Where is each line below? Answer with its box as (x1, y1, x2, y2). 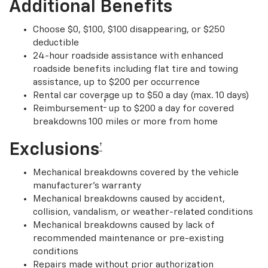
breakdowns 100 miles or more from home (33, 117, 218, 127)
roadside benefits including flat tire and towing (33, 65, 238, 74)
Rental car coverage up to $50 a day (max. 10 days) (33, 91, 249, 100)
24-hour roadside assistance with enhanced (33, 51, 223, 61)
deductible (33, 38, 79, 48)
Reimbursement (33, 104, 103, 114)
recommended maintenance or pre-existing (33, 234, 224, 243)
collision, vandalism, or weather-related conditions (33, 208, 253, 217)
